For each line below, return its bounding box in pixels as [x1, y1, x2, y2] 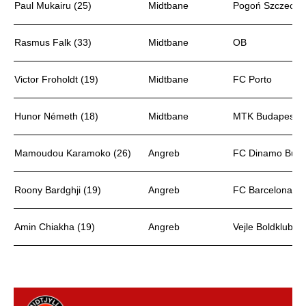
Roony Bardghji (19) [14, 184, 101, 195]
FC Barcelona [233, 184, 292, 195]
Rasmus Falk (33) [14, 37, 92, 48]
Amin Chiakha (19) [14, 221, 95, 232]
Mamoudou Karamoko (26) [14, 148, 131, 158]
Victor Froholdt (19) [14, 74, 98, 85]
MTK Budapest [233, 111, 297, 122]
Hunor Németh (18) [14, 111, 98, 122]
